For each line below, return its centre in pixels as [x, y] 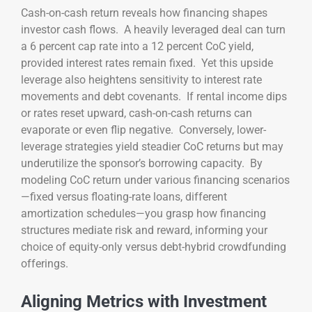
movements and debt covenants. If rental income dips [154, 97]
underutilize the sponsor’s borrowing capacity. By [142, 164]
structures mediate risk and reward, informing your [144, 231]
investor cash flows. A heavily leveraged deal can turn [153, 30]
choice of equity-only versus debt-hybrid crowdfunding [154, 247]
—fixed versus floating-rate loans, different [124, 197]
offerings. [45, 264]
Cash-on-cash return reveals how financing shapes [144, 13]
